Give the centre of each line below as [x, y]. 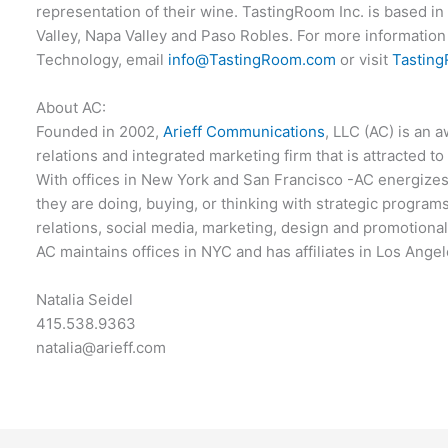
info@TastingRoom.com [252, 59]
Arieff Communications [244, 131]
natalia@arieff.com [101, 347]
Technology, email [102, 59]
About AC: [71, 107]
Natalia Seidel [85, 299]
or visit [364, 59]
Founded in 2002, [100, 131]
